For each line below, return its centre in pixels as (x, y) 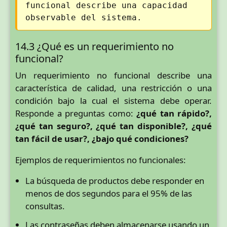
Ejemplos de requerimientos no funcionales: (101, 160)
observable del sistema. (84, 17)
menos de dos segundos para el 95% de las (109, 194)
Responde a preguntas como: (76, 113)
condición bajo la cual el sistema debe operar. (113, 100)
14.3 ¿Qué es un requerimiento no (94, 46)
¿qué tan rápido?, (174, 113)
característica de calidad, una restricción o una (113, 88)
